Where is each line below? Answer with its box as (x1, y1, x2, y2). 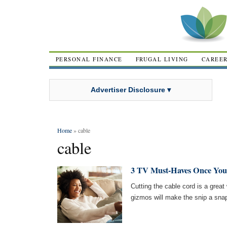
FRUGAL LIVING (135, 55, 188, 63)
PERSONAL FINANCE (56, 55, 123, 63)
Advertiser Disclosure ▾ (91, 85, 171, 94)
